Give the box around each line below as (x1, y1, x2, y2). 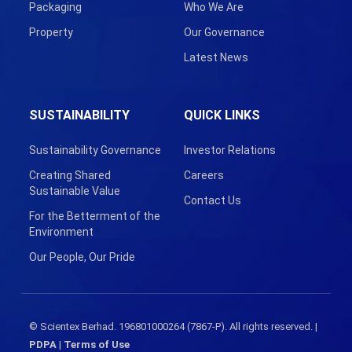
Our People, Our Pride (28, 251, 135, 264)
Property (28, 26, 73, 39)
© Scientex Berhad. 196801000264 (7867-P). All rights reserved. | (28, 321, 317, 333)
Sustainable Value (28, 185, 120, 198)
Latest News (183, 51, 248, 64)
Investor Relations (183, 144, 276, 157)
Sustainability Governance (28, 144, 161, 157)
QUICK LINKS (183, 108, 260, 123)
